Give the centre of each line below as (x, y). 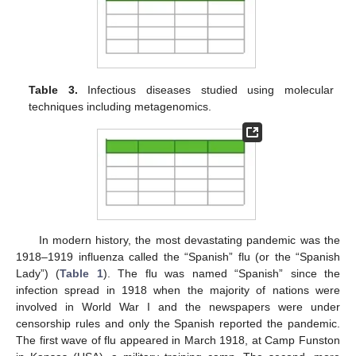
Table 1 (81, 273)
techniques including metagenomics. (120, 106)
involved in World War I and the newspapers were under (178, 306)
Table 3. (53, 89)
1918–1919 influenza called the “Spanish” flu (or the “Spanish (178, 256)
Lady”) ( (38, 273)
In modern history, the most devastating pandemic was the (189, 240)
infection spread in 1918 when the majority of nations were (178, 290)
